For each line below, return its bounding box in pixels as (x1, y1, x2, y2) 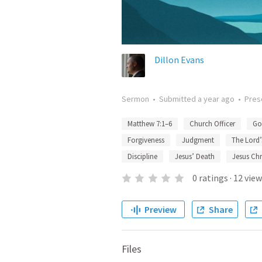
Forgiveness (127, 135, 164, 145)
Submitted (159, 94, 198, 104)
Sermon (122, 94, 149, 104)
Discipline (127, 151, 157, 161)
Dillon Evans (154, 54, 204, 65)
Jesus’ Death (175, 151, 215, 161)
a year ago (198, 94, 235, 104)
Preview (144, 204, 177, 215)
